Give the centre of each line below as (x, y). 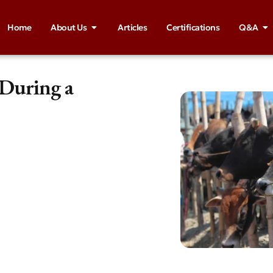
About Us (69, 27)
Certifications (193, 27)
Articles (132, 27)
